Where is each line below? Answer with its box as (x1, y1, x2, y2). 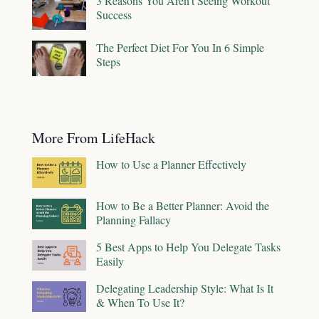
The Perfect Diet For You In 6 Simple (96, 39, 264, 55)
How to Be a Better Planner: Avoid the (96, 198, 269, 214)
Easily (96, 253, 124, 269)
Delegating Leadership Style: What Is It (96, 281, 273, 296)
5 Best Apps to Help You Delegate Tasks (96, 239, 281, 255)
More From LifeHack (32, 128, 155, 148)
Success (96, 7, 132, 23)
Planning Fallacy (96, 212, 171, 228)
